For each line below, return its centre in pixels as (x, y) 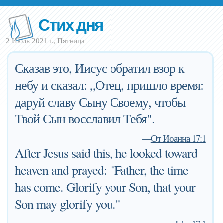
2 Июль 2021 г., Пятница (46, 41)
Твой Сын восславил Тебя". (85, 118)
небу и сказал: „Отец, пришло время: (109, 85)
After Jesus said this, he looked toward (106, 153)
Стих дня (71, 24)
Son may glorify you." (68, 204)
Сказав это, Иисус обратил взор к (100, 68)
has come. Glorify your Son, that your (105, 187)
